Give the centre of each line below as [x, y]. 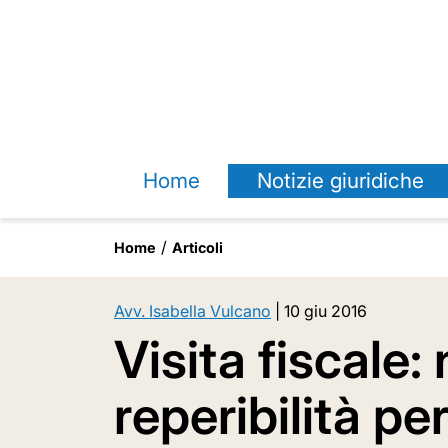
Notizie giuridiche [340, 180]
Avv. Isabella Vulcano [192, 311]
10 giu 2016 [325, 311]
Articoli [197, 247]
